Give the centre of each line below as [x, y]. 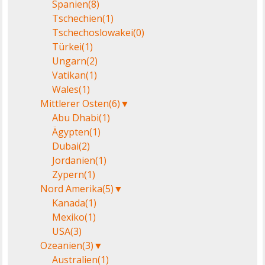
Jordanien [74, 160]
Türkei [67, 46]
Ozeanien [62, 245]
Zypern [68, 174]
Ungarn [70, 61]
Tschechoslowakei [93, 32]
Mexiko [69, 217]
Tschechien [77, 18]
